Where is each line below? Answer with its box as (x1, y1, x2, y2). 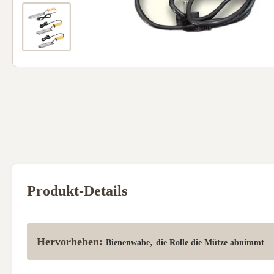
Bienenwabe (106, 238, 150, 247)
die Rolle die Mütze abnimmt (156, 238, 264, 247)
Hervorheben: (37, 235, 103, 248)
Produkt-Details (27, 183, 127, 199)
